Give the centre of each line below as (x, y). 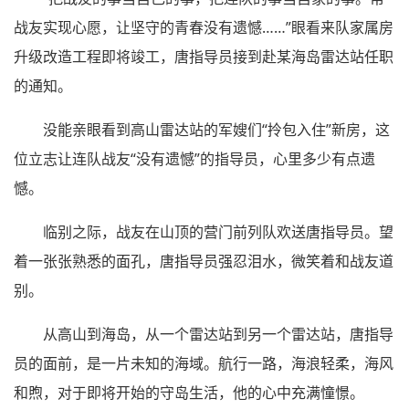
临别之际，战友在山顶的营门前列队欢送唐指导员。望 (218, 231)
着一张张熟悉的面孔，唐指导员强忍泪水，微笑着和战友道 (204, 261)
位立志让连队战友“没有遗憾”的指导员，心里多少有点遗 (194, 158)
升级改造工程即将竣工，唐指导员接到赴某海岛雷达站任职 (204, 56)
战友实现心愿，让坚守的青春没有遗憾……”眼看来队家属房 (204, 27)
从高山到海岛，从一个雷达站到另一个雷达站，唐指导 (218, 334)
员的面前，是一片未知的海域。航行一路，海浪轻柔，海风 (204, 363)
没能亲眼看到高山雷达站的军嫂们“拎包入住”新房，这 (216, 129)
